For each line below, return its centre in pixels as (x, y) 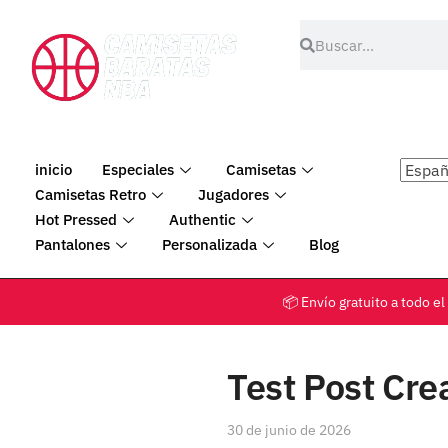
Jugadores (233, 195)
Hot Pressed (76, 220)
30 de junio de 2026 (289, 429)
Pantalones (72, 245)
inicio (53, 170)
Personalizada (209, 245)
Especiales (138, 170)
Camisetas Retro (90, 195)
